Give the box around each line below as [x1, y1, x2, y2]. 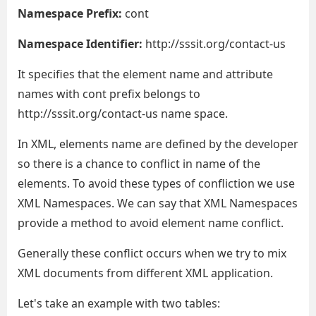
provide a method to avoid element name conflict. [18, 215, 284, 231]
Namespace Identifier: [18, 36, 142, 51]
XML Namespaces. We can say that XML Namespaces [18, 195, 298, 211]
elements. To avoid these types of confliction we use [18, 176, 295, 191]
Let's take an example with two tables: [18, 296, 220, 311]
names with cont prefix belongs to [18, 86, 200, 102]
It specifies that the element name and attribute [18, 66, 273, 82]
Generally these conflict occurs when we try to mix [18, 245, 286, 261]
